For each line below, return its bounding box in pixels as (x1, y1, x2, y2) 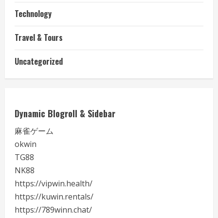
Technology (15, 8, 52, 19)
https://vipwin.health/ (15, 178, 92, 189)
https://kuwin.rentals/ (15, 191, 93, 202)
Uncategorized (15, 55, 63, 67)
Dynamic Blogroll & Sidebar (15, 107, 115, 120)
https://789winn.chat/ (15, 204, 92, 215)
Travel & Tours (15, 32, 63, 43)
